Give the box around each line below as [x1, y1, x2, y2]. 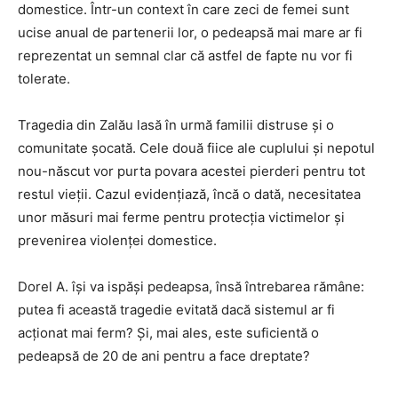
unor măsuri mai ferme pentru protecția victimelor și [18, 209, 345, 227]
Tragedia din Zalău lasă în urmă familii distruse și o [18, 116, 334, 134]
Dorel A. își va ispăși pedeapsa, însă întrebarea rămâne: [18, 278, 364, 296]
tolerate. [18, 70, 70, 88]
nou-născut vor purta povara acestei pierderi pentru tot [18, 163, 365, 180]
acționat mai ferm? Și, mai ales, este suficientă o [18, 324, 319, 342]
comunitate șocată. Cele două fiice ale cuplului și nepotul [18, 139, 375, 157]
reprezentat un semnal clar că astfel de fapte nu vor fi [18, 47, 353, 65]
